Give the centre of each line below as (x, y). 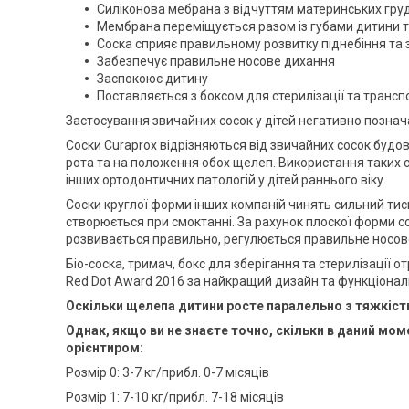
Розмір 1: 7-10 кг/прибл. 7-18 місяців (175, 398)
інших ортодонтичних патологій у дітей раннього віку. (226, 180)
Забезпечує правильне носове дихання (216, 62)
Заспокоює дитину (152, 79)
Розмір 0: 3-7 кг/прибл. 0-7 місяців (168, 373)
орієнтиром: (105, 348)
